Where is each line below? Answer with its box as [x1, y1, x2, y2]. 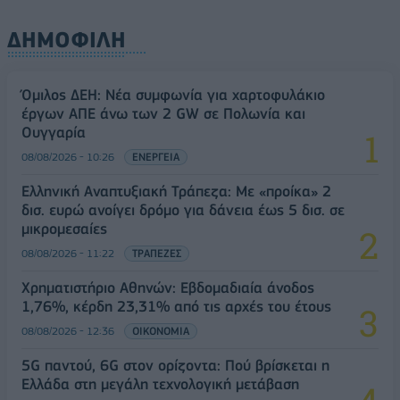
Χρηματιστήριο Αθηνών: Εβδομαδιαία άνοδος [21, 278, 314, 296]
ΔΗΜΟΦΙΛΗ [7, 26, 126, 53]
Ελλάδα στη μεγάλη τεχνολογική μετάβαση [21, 374, 299, 393]
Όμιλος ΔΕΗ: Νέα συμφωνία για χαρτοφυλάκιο [21, 85, 325, 104]
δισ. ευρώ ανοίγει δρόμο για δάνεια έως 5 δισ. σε [21, 200, 345, 219]
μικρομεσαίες [21, 219, 107, 237]
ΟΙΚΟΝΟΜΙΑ [132, 323, 189, 337]
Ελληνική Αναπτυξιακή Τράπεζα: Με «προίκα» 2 [21, 181, 331, 200]
